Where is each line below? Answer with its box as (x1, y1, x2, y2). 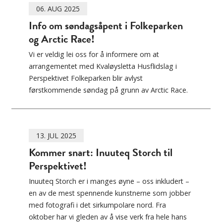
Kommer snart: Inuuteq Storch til (29, 144, 172, 161)
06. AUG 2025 (36, 4, 80, 14)
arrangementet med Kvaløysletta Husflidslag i (29, 61, 177, 71)
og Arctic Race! (29, 31, 95, 48)
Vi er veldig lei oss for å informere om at (29, 50, 159, 59)
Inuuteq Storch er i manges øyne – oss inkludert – (29, 176, 189, 186)
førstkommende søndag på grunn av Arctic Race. (29, 85, 188, 95)
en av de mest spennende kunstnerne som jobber (29, 188, 191, 198)
